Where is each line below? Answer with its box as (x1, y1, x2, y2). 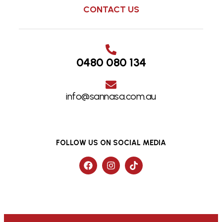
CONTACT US (83, 3, 139, 15)
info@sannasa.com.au (66, 90, 156, 102)
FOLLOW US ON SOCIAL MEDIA (56, 138, 166, 147)
